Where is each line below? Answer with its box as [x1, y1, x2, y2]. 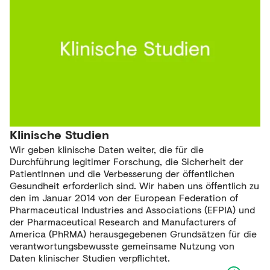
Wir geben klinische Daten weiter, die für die [10, 142, 204, 156]
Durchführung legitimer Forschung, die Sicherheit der [10, 154, 243, 168]
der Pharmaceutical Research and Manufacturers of [10, 214, 236, 228]
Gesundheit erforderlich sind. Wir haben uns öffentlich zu [10, 178, 259, 192]
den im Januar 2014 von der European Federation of [10, 190, 238, 204]
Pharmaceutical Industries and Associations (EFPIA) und [10, 202, 255, 216]
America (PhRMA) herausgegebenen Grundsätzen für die [10, 226, 257, 240]
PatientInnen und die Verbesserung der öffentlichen [10, 166, 234, 180]
